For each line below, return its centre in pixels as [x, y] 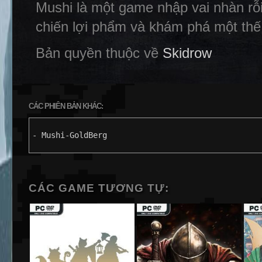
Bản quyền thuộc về [99, 53]
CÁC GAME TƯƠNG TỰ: [99, 188]
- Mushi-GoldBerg [70, 135]
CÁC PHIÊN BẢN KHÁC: [66, 106]
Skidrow [187, 53]
